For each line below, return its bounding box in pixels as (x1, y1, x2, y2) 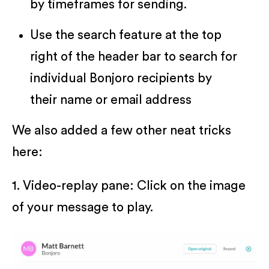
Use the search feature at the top (30, 29, 222, 42)
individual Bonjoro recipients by (30, 72, 212, 85)
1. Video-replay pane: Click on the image (12, 180, 246, 193)
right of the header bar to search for (30, 50, 237, 64)
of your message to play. (12, 201, 153, 214)
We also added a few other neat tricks (12, 124, 231, 138)
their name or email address (30, 94, 192, 107)
